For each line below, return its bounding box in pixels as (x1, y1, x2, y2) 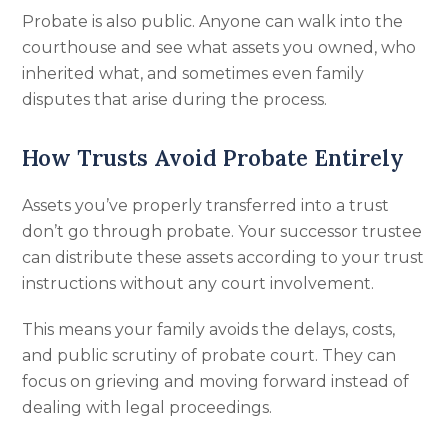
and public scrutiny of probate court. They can (22, 346, 397, 365)
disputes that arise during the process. (22, 90, 328, 109)
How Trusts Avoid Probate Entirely (22, 144, 405, 172)
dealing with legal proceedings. (22, 398, 273, 417)
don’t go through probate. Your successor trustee (22, 222, 423, 241)
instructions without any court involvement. (22, 274, 375, 293)
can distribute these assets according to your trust (22, 248, 425, 267)
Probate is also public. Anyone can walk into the (22, 12, 404, 31)
